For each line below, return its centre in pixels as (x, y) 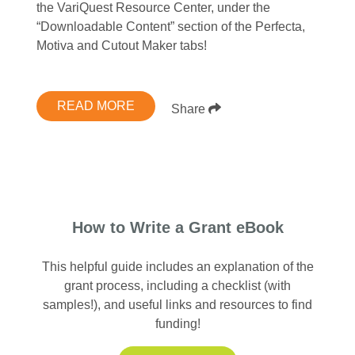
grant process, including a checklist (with (177, 285)
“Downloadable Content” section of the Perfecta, (170, 26)
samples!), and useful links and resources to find (177, 304)
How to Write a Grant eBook (177, 227)
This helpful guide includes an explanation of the (177, 266)
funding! (177, 323)
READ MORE (95, 105)
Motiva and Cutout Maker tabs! (121, 45)
